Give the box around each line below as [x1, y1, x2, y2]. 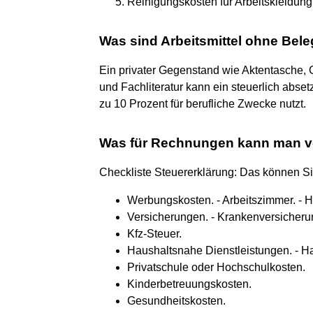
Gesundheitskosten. [127, 294, 226, 307]
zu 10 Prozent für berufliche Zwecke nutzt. [99, 97, 306, 110]
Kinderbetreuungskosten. [127, 277, 252, 290]
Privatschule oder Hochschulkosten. [127, 261, 305, 273]
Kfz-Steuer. [127, 227, 182, 240]
